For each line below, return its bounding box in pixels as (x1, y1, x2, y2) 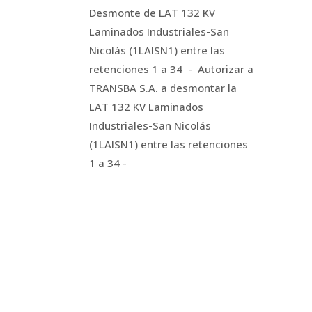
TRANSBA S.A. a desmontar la (88, 81, 237, 95)
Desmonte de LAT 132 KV (88, 6, 215, 19)
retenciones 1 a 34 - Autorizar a (88, 62, 253, 76)
